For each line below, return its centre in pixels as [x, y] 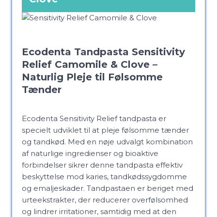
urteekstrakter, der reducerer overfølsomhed [105, 200]
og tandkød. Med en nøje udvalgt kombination [107, 142]
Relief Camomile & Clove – [90, 64]
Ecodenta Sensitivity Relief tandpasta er [94, 118]
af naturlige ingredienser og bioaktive [90, 153]
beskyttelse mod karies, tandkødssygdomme [104, 177]
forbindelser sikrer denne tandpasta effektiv [102, 165]
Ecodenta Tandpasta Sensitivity [103, 52]
